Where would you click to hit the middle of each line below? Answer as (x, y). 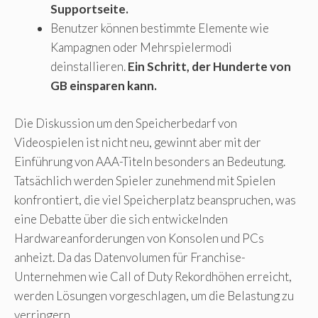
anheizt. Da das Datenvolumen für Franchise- (130, 257)
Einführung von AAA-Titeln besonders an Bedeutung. (150, 161)
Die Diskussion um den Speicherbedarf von (126, 123)
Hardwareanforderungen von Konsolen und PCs (139, 238)
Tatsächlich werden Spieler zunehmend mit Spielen (145, 180)
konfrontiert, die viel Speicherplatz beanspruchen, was (155, 199)
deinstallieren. (89, 67)
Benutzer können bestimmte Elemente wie (160, 28)
